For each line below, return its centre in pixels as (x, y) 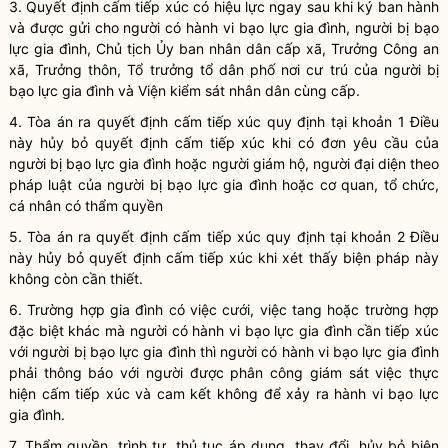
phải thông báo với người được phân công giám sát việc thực (224, 372)
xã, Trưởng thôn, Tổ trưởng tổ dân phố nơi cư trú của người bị (224, 69)
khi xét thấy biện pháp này (346, 257)
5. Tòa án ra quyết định (91, 236)
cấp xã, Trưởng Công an (355, 48)
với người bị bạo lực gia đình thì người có (145, 351)
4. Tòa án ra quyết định (91, 121)
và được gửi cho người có (98, 27)
